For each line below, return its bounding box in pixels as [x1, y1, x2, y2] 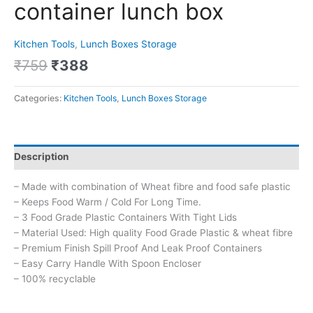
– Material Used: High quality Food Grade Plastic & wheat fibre [14, 227, 293, 239]
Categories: [14, 93, 64, 104]
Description [14, 151, 69, 163]
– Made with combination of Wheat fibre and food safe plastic [14, 181, 291, 193]
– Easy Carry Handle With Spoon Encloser [14, 258, 201, 270]
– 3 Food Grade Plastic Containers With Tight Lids [14, 212, 237, 224]
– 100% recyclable [14, 273, 96, 285]
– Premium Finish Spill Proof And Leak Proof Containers [14, 242, 262, 254]
